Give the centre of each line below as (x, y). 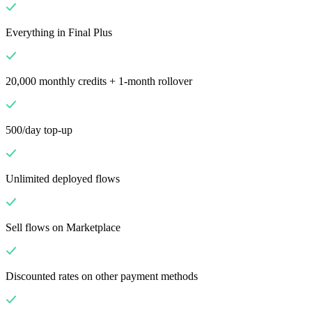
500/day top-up (39, 130)
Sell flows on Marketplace (63, 228)
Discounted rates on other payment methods (102, 276)
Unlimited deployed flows (63, 179)
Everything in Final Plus (59, 33)
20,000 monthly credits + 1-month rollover (99, 81)
